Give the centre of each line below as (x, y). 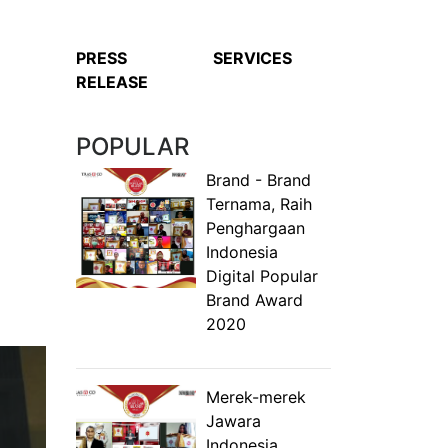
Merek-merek (256, 397)
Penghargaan (255, 228)
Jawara (233, 421)
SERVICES (252, 58)
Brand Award (254, 300)
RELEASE (111, 82)
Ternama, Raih (259, 204)
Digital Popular (262, 276)
